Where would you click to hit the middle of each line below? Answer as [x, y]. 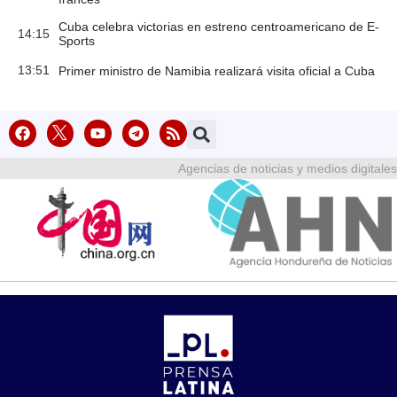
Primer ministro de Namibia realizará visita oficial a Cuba [217, 70]
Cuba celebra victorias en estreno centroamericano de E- [219, 27]
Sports [77, 41]
